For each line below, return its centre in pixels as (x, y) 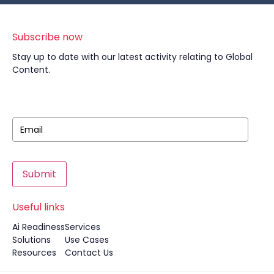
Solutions (31, 240)
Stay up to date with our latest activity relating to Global (132, 57)
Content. (31, 70)
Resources (34, 253)
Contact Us (89, 253)
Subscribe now (47, 37)
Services (83, 227)
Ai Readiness (39, 227)
